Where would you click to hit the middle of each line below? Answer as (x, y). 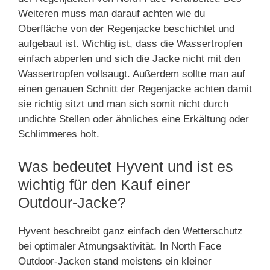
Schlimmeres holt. (59, 134)
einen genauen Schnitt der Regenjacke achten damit (135, 89)
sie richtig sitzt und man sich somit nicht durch (123, 104)
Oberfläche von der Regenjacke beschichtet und (126, 29)
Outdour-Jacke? (72, 202)
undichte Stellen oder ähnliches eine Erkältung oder (133, 119)
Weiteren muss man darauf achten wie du (111, 14)
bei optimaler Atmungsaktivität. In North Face (120, 246)
